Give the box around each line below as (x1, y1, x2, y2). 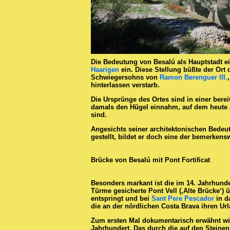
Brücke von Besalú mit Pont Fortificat (91, 156, 210, 164)
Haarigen (91, 65, 119, 73)
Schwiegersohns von (91, 73, 160, 81)
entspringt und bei (91, 195, 151, 203)
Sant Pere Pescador (151, 195, 214, 203)
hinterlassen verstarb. (91, 81, 160, 89)
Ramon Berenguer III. (160, 73, 227, 81)
